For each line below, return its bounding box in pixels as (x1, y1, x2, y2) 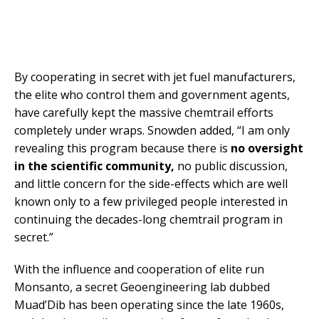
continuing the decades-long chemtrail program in (14, 211, 283, 228)
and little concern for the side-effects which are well (14, 176, 288, 192)
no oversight (231, 140, 303, 157)
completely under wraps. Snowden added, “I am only (14, 122, 290, 139)
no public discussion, (174, 158, 288, 174)
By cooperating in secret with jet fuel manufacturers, (14, 69, 296, 85)
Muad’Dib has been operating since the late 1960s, (14, 297, 284, 313)
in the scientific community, (14, 158, 174, 174)
